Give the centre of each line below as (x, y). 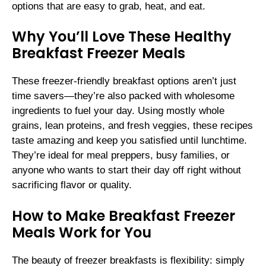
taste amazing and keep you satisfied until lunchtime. (129, 141)
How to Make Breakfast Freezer (123, 216)
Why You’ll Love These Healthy (122, 37)
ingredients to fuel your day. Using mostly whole (118, 111)
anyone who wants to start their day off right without (126, 170)
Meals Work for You (82, 232)
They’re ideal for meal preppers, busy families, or (121, 156)
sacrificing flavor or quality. (72, 185)
